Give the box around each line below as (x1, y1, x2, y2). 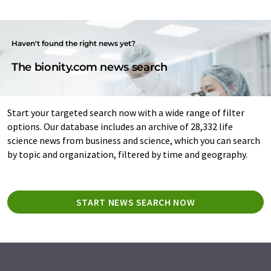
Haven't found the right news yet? (11, 38, 136, 48)
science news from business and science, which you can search (7, 134, 260, 146)
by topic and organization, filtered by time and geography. (7, 148, 247, 160)
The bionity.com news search (11, 60, 168, 74)
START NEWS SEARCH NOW (76, 195, 195, 208)
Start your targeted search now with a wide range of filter (7, 106, 244, 119)
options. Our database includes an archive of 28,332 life (7, 120, 233, 132)
